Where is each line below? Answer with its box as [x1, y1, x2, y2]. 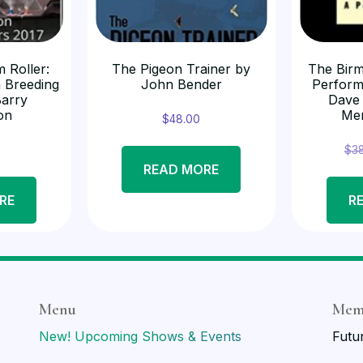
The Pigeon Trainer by [112, 61, 251, 78]
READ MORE [143, 161, 220, 177]
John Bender [140, 76, 222, 93]
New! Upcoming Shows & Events [39, 328, 242, 344]
